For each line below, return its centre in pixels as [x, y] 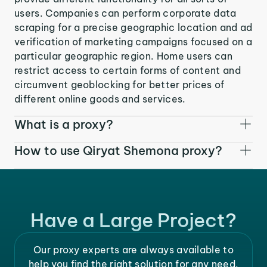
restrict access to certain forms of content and [128, 70]
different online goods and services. [100, 99]
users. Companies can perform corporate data [125, 13]
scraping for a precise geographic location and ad [133, 27]
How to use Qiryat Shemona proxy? [118, 150]
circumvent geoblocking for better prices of [119, 84]
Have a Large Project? [133, 220]
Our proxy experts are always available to [133, 250]
